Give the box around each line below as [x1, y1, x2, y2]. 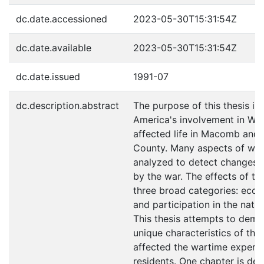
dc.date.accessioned [16, 13, 107, 25]
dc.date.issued [16, 71, 80, 82]
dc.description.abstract [16, 100, 119, 111]
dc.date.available [16, 42, 91, 54]
